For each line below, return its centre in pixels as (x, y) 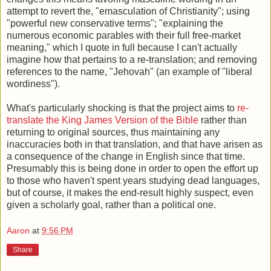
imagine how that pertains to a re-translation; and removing (132, 59)
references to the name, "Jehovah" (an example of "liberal (129, 71)
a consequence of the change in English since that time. (126, 156)
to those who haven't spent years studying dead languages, (133, 180)
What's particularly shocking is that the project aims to (122, 108)
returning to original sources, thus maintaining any (113, 132)
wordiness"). (33, 83)
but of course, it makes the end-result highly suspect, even (130, 192)
